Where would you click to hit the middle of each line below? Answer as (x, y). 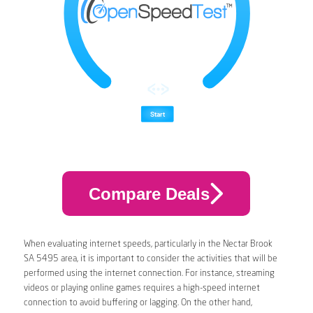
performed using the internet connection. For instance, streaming (149, 274)
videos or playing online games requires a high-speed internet (141, 289)
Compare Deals (149, 194)
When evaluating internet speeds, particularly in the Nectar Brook (148, 245)
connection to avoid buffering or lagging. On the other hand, (138, 303)
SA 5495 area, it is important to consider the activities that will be (150, 259)
